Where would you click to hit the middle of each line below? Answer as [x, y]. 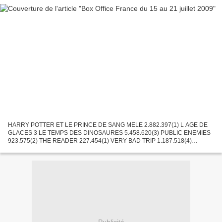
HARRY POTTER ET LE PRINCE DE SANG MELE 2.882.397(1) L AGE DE [108, 125]
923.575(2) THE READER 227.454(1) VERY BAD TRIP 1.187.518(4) [100, 140]
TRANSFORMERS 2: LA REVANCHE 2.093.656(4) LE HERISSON [97, 148]
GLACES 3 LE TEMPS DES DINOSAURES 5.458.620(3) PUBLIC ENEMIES [109, 133]
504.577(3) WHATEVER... [42, 156]
